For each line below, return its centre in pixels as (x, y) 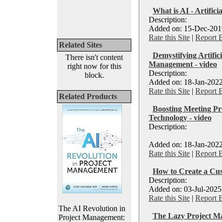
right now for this (94, 66)
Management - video (183, 64)
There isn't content (94, 57)
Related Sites (81, 45)
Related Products (88, 96)
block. (94, 75)
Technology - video (180, 118)
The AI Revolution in (92, 208)
